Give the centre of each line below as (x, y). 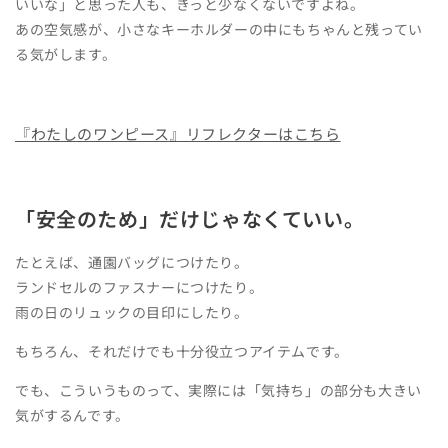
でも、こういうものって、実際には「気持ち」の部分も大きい (218, 389)
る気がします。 (66, 54)
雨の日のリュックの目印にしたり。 (132, 311)
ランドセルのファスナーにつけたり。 (139, 286)
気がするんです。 (72, 414)
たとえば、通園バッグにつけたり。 (132, 261)
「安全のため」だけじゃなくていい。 (190, 218)
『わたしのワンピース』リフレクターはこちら (178, 134)
